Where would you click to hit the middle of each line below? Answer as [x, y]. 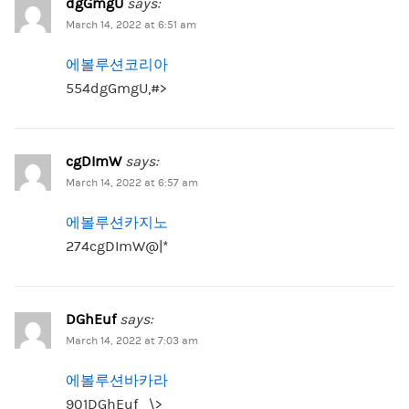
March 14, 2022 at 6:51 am [131, 26]
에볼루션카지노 [116, 223]
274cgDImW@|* [117, 247]
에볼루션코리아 [116, 65]
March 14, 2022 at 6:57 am [131, 184]
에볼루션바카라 [116, 381]
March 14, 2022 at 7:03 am [131, 341]
